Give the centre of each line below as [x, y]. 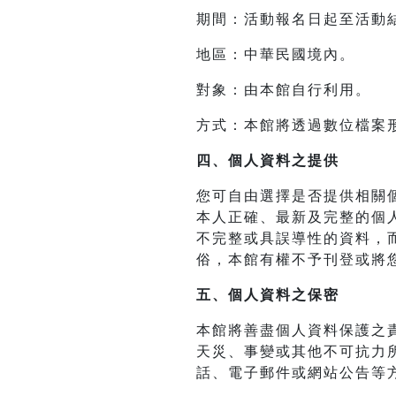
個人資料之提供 [284, 161]
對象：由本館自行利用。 [284, 90]
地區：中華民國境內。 [276, 55]
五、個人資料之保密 [268, 295]
